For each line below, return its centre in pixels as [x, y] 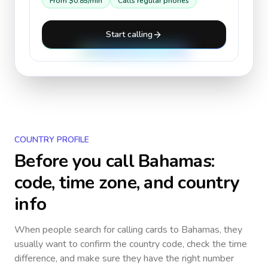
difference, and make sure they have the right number [124, 258]
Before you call [76, 161]
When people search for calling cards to [98, 230]
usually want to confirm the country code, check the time [131, 244]
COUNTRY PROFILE [52, 140]
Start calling [129, 34]
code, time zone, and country [127, 183]
